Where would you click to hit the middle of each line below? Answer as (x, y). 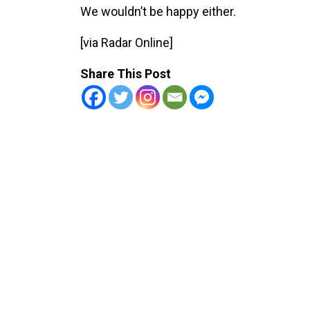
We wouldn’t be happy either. (159, 11)
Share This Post (125, 73)
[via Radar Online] (126, 42)
